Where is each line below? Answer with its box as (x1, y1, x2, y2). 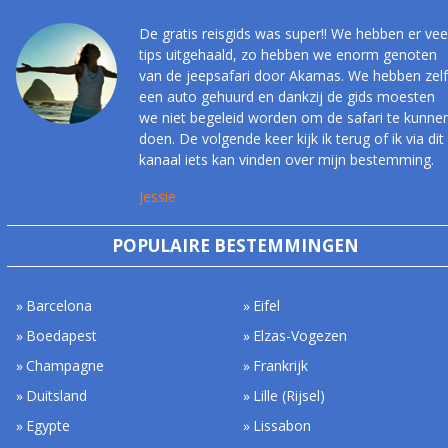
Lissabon (253, 416, 312, 436)
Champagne (26, 356, 105, 376)
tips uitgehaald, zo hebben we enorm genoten (138, 45, 437, 65)
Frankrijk (253, 356, 309, 376)
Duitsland (26, 386, 88, 406)
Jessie (138, 187, 176, 207)
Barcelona (26, 296, 93, 316)
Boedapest (26, 326, 98, 346)
